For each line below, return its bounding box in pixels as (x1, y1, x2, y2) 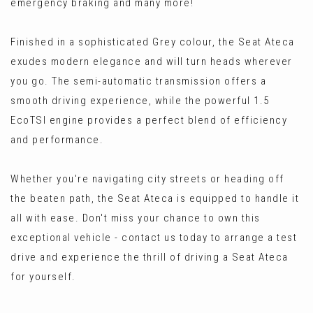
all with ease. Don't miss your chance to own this (10, 212, 261, 224)
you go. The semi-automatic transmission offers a (10, 75, 266, 87)
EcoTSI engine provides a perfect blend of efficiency (10, 114, 287, 126)
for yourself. (10, 270, 76, 283)
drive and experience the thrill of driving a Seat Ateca (10, 251, 289, 263)
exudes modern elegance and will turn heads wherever (10, 55, 293, 68)
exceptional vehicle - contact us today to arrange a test (10, 231, 297, 244)
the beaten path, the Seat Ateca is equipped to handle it (10, 192, 299, 205)
